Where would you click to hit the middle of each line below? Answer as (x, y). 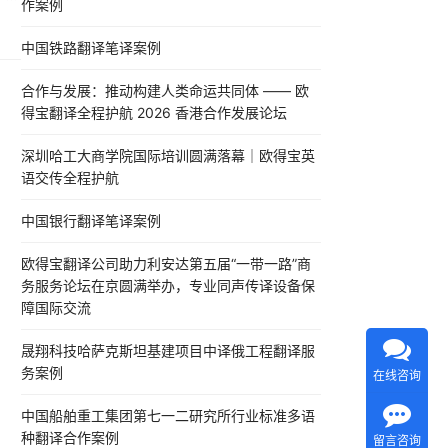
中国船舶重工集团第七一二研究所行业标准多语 (168, 416)
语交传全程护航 (70, 178)
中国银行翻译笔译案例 (91, 221)
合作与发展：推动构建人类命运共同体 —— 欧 (165, 91)
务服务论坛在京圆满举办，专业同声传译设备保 (168, 286)
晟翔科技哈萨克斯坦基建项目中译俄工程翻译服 (168, 351)
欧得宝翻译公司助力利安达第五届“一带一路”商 (166, 264)
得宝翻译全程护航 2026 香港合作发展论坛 (154, 113)
